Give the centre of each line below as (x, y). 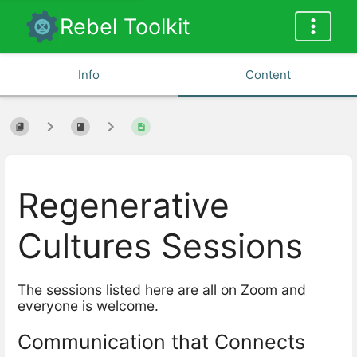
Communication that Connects (161, 342)
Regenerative (124, 205)
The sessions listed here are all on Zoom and (162, 290)
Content (268, 75)
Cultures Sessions (160, 245)
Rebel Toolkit (125, 27)
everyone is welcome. (88, 306)
